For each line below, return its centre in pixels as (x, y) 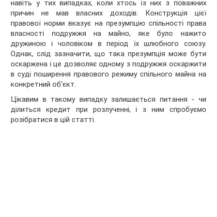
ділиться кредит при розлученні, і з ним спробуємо (108, 110)
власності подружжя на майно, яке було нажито (108, 34)
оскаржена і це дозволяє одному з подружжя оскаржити (108, 64)
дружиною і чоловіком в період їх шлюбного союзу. (108, 44)
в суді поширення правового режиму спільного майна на (108, 74)
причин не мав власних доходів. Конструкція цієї (108, 13)
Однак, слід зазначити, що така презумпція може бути (108, 54)
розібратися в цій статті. (53, 120)
